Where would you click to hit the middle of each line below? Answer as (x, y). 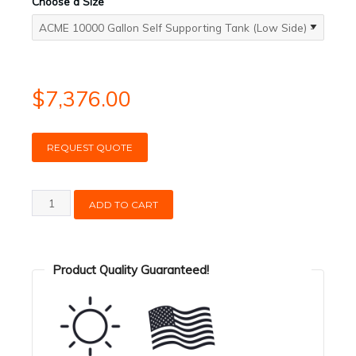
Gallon (47, 237)
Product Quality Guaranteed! (131, 269)
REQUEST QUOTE (89, 148)
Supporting (59, 275)
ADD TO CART (124, 204)
